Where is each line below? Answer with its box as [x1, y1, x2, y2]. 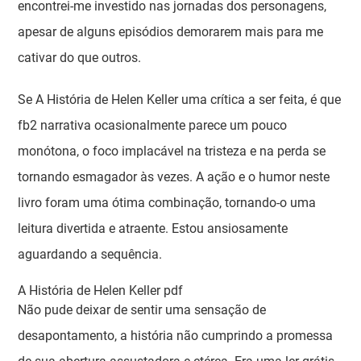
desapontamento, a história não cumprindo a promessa [18, 328, 334, 343]
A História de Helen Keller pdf [18, 283, 184, 298]
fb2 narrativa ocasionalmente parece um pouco [18, 118, 288, 133]
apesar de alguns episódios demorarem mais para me [18, 24, 324, 39]
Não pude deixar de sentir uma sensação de [18, 302, 267, 317]
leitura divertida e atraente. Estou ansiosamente [18, 221, 288, 236]
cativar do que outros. [18, 50, 142, 65]
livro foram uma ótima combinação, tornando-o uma [18, 195, 317, 210]
